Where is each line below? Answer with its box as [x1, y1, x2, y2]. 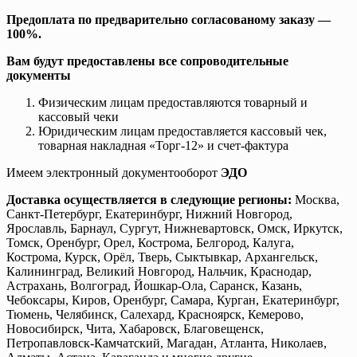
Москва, [292, 192, 339, 206]
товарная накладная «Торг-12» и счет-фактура [38, 138, 288, 152]
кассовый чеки [38, 109, 119, 124]
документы [6, 68, 71, 82]
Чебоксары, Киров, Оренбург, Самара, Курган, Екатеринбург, [6, 292, 339, 307]
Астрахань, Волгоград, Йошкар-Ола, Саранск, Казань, [6, 278, 302, 292]
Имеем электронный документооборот [6, 165, 221, 179]
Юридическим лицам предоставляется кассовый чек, [38, 124, 327, 138]
